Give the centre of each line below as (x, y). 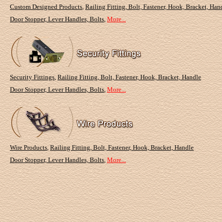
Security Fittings (32, 77)
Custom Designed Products (46, 7)
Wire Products (28, 147)
